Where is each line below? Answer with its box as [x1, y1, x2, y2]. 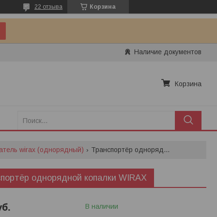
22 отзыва [34, 3, 62, 10]
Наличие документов [134, 48, 201, 56]
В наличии [85, 202, 118, 210]
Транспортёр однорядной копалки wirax [163, 145, 170, 154]
